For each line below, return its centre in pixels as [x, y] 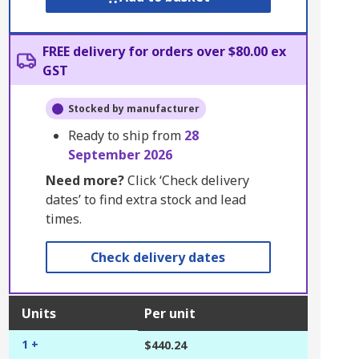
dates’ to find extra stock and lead [145, 200]
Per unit [169, 313]
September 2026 [120, 155]
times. [63, 219]
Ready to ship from [126, 135]
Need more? [85, 180]
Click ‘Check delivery [186, 180]
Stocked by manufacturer [133, 109]
